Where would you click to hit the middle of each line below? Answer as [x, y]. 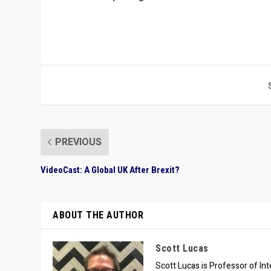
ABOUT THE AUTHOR [98, 215]
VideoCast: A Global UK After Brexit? [110, 170]
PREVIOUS [79, 142]
